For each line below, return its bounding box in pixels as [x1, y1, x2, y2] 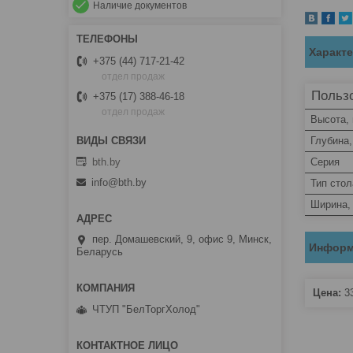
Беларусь [76, 246, 123, 258]
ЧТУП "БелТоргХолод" [92, 303, 200, 316]
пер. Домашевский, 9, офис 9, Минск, [92, 233, 272, 246]
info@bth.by [91, 176, 147, 189]
